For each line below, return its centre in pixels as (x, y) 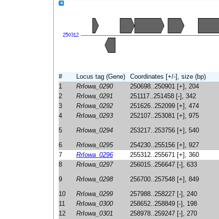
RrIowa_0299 (95, 194)
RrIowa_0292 (95, 106)
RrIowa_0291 (95, 96)
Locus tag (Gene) (101, 77)
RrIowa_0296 (95, 155)
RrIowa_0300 (95, 204)
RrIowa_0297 (95, 164)
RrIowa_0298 (95, 179)
